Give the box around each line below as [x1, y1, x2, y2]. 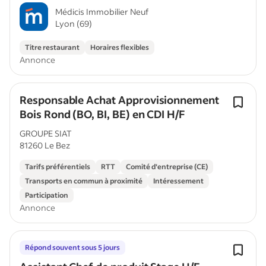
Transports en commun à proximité [25, 176, 142, 185]
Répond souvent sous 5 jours [25, 243, 120, 252]
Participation [25, 191, 68, 199]
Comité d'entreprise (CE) [126, 162, 208, 171]
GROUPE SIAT [20, 128, 72, 139]
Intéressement [153, 176, 204, 185]
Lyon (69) [55, 18, 92, 29]
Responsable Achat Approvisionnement [20, 93, 219, 107]
